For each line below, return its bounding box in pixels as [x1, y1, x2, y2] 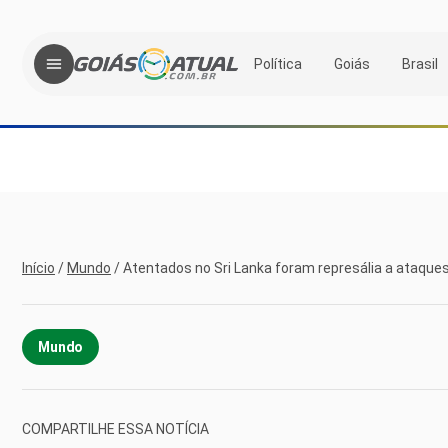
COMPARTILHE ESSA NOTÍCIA [22, 420, 209, 437]
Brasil [402, 55, 438, 72]
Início [22, 260, 55, 276]
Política [254, 55, 302, 72]
